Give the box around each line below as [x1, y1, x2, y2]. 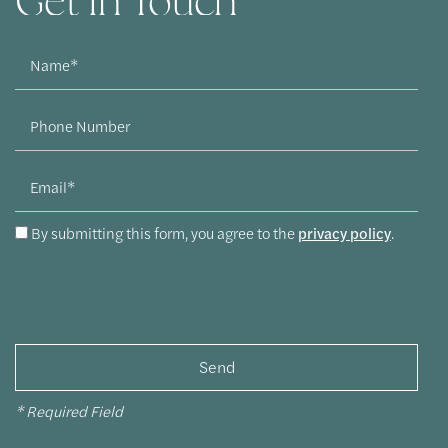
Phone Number [14, 98, 114, 120]
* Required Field [15, 399, 123, 421]
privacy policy [298, 222, 391, 244]
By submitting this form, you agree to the [31, 222, 298, 244]
